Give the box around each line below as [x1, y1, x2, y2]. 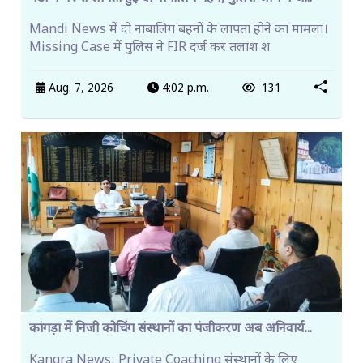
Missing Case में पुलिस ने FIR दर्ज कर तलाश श [29, 39, 270, 57]
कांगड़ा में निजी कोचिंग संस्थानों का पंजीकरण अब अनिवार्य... [29, 321, 312, 339]
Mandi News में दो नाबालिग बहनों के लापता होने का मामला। [29, 21, 328, 39]
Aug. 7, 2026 [45, 81, 114, 96]
